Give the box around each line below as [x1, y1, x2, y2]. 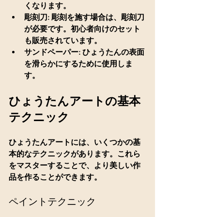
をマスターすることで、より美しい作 [9, 160, 140, 170]
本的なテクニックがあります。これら [9, 149, 140, 158]
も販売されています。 [24, 35, 102, 45]
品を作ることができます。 [9, 172, 102, 182]
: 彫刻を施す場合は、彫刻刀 [47, 12, 144, 22]
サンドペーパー [24, 47, 78, 57]
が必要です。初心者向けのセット [24, 24, 140, 33]
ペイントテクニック [9, 195, 96, 208]
